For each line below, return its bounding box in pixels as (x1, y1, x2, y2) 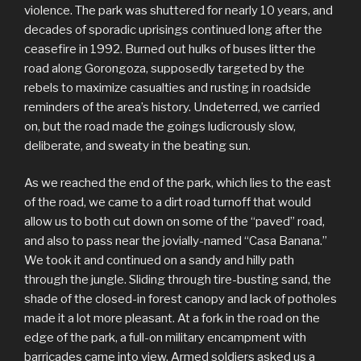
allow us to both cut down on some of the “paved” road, (24, 214, 325, 230)
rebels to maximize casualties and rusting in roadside (24, 80, 311, 95)
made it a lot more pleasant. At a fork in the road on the (24, 311, 320, 326)
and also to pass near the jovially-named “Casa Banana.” (24, 234, 327, 249)
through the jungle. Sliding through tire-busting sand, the (24, 272, 331, 288)
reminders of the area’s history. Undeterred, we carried (24, 99, 320, 114)
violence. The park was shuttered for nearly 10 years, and (24, 2, 333, 18)
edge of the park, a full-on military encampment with (24, 330, 306, 346)
